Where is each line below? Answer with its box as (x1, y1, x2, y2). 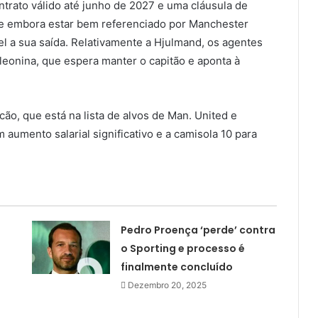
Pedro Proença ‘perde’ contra (120, 222, 275, 237)
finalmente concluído (120, 259, 233, 274)
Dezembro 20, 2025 (127, 279, 207, 290)
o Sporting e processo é (120, 241, 245, 256)
